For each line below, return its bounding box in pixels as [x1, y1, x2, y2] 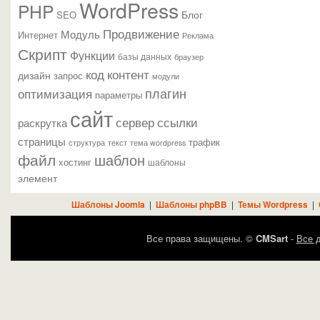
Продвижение [103, 25, 179, 42]
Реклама [182, 30, 214, 41]
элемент [18, 171, 57, 185]
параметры [95, 88, 142, 101]
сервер [116, 113, 154, 131]
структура [69, 137, 105, 148]
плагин [145, 84, 186, 102]
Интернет [18, 28, 58, 41]
